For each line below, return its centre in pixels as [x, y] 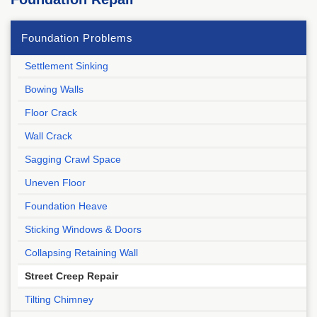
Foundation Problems [77, 38]
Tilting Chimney [59, 299]
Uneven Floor [55, 183]
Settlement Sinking [67, 66]
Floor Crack [51, 113]
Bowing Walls [54, 89]
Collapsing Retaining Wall [81, 253]
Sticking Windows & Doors [83, 229]
